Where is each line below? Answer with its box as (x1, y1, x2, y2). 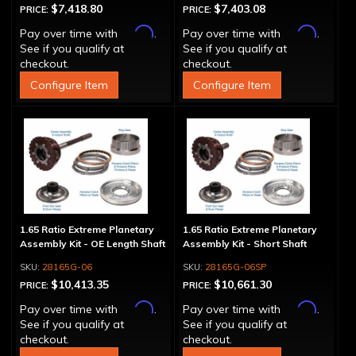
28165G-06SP (204, 261, 266, 273)
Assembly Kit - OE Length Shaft (20, 238, 165, 250)
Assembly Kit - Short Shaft (182, 238, 307, 250)
